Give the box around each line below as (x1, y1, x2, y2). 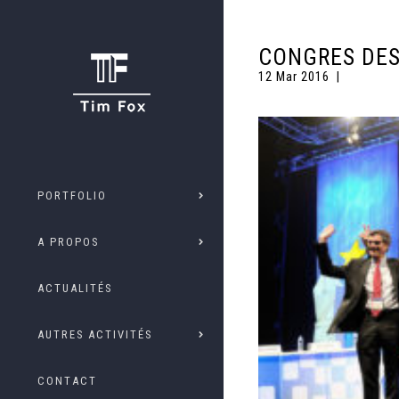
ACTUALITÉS (37, 281, 112, 295)
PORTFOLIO (37, 189, 107, 202)
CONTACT (37, 374, 97, 387)
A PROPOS (37, 235, 99, 248)
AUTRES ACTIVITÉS (37, 328, 152, 341)
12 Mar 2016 (258, 69, 333, 85)
